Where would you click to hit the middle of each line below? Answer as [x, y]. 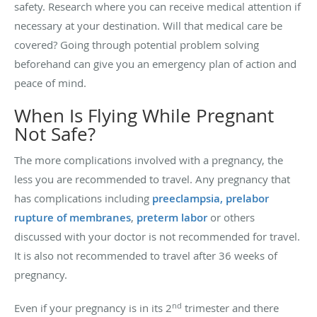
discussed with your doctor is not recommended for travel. [157, 237]
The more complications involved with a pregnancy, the [149, 160]
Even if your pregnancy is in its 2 [93, 308]
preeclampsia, [188, 199]
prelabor [247, 199]
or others [231, 218]
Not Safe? [55, 134]
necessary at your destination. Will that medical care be [148, 26]
